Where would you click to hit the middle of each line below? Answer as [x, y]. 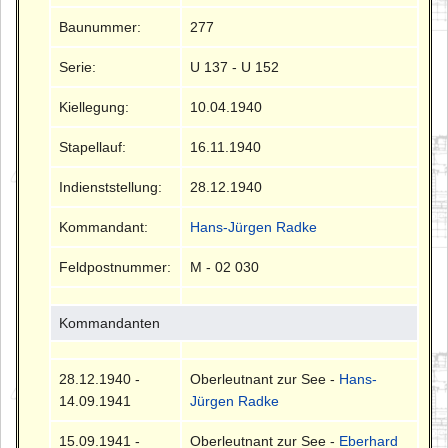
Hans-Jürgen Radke [254, 226]
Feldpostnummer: [115, 266]
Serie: [78, 66]
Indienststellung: [111, 186]
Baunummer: [100, 26]
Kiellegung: [94, 106]
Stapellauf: [93, 146]
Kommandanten [110, 322]
